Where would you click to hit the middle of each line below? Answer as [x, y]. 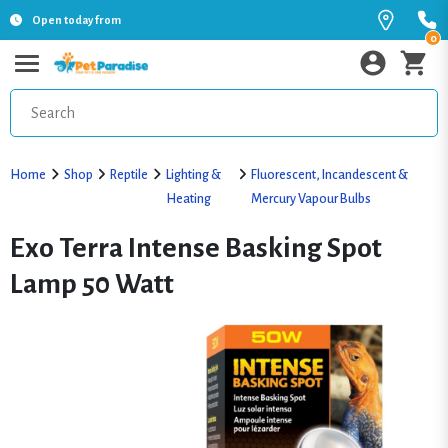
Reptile [129, 175]
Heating [188, 199]
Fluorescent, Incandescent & [330, 175]
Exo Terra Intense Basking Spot [196, 248]
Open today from [76, 20]
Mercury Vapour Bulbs [311, 199]
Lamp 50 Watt [92, 284]
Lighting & [193, 175]
